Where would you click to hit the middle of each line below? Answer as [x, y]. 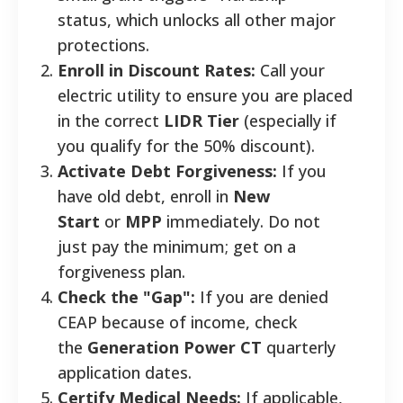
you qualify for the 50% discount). [186, 145]
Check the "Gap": [126, 296]
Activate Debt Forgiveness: [167, 170]
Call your [290, 70]
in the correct [111, 120]
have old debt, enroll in [145, 196]
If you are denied [262, 296]
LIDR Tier [201, 120]
